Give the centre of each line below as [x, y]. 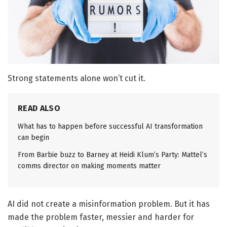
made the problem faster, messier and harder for [101, 217]
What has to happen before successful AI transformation [110, 127]
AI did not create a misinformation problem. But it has [109, 204]
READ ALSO [39, 108]
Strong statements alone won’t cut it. [77, 79]
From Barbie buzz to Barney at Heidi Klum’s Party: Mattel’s [112, 155]
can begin [33, 138]
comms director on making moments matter [89, 166]
